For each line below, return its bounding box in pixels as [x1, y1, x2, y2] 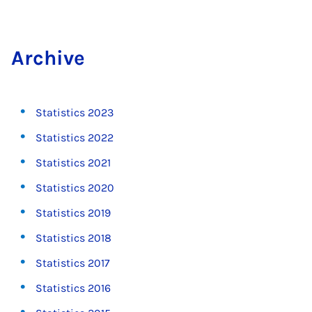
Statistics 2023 [36, 106, 114, 119]
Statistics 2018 [36, 231, 112, 244]
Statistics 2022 [36, 131, 114, 144]
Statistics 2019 [36, 206, 111, 219]
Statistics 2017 [36, 256, 111, 270]
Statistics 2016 [36, 281, 111, 295]
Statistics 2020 [36, 181, 115, 194]
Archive [11, 46, 85, 70]
